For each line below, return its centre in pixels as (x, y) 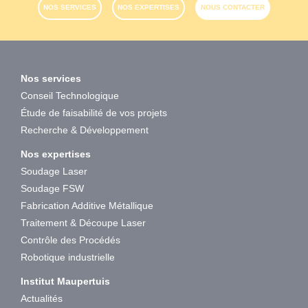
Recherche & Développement (85, 130)
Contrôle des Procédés (70, 240)
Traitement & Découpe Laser (83, 223)
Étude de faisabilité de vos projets (94, 113)
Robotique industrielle (68, 257)
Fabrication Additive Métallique (87, 206)
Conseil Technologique (70, 96)
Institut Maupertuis (65, 282)
